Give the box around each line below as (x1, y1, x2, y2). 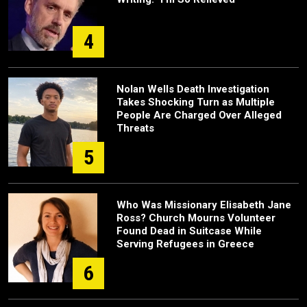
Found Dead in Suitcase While (116, 225, 262, 238)
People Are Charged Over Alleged (116, 109, 282, 122)
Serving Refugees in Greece (116, 238, 254, 251)
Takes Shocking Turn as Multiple (116, 96, 275, 109)
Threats (116, 122, 154, 135)
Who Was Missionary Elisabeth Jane (116, 199, 291, 212)
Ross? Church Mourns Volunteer (116, 212, 275, 225)
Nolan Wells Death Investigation (116, 83, 269, 96)
